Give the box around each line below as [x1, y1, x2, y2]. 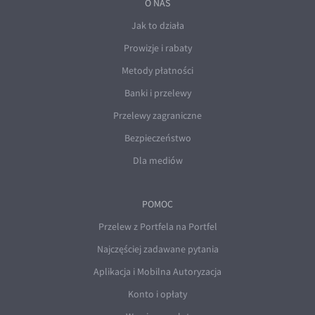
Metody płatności [122, 65, 193, 77]
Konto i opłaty [128, 288, 187, 300]
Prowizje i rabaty [123, 42, 192, 54]
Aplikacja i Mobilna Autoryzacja [94, 266, 221, 278]
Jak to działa [131, 20, 184, 32]
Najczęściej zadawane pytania [96, 243, 219, 255]
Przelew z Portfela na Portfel [98, 221, 217, 233]
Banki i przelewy [124, 87, 191, 99]
